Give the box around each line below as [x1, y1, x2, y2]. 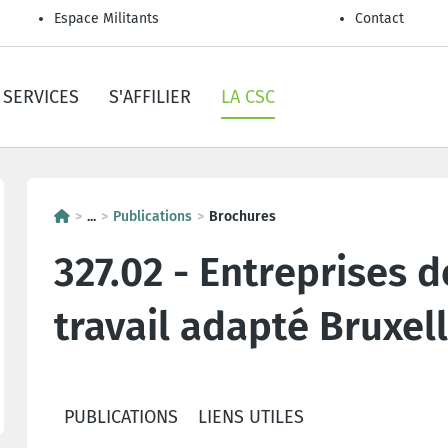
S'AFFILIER [109, 86, 191, 108]
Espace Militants [54, 10, 159, 27]
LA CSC [221, 86, 275, 108]
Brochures [209, 208, 276, 225]
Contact [355, 10, 404, 27]
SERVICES [3, 86, 79, 108]
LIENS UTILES [198, 405, 304, 428]
